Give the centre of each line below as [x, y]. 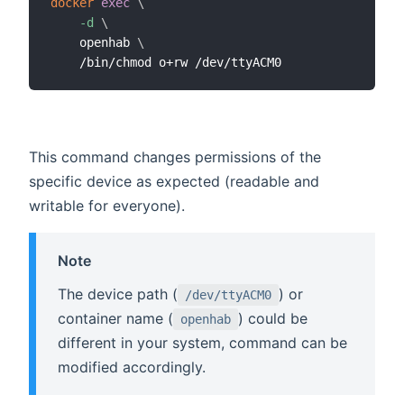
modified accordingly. [132, 367]
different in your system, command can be [202, 342]
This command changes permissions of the [175, 157]
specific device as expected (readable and [174, 182]
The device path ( [118, 294]
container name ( [115, 318]
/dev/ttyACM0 [228, 294]
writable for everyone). [107, 206]
